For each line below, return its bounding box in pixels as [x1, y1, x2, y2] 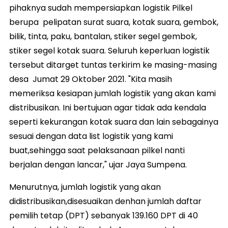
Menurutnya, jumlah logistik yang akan [9, 181, 161, 193]
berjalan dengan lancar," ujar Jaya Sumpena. [9, 159, 187, 170]
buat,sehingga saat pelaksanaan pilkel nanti [9, 145, 185, 156]
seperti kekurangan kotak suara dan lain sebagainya [9, 116, 218, 128]
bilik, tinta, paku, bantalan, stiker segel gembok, [9, 31, 197, 42]
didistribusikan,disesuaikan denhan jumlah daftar [9, 195, 202, 207]
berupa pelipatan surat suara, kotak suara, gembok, [9, 16, 218, 28]
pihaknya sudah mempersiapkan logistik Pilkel [9, 2, 192, 14]
